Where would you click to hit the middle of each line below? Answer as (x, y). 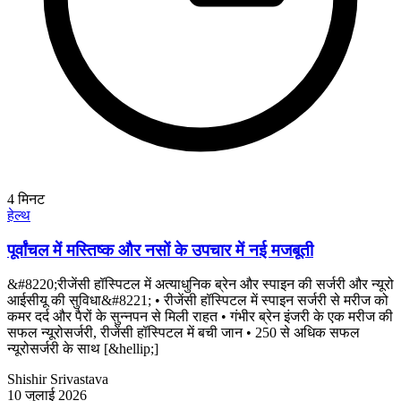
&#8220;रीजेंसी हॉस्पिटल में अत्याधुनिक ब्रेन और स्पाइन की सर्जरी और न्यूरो (200, 285)
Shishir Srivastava (58, 380)
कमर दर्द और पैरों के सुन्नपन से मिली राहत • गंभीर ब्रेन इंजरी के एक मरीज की (200, 317)
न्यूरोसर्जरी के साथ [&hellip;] (83, 349)
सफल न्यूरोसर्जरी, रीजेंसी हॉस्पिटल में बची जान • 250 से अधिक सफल (183, 333)
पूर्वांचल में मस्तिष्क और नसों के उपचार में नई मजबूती (160, 250)
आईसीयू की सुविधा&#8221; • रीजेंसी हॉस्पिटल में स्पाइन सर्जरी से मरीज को (198, 301)
